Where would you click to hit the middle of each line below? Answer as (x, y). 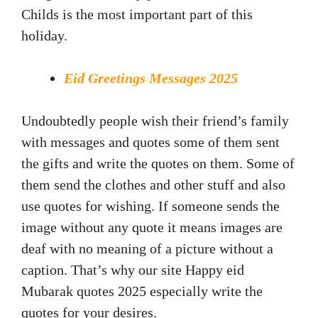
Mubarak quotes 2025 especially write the (142, 291)
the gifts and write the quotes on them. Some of (158, 164)
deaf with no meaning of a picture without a (147, 249)
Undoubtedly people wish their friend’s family (155, 121)
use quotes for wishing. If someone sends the (150, 206)
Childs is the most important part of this (137, 15)
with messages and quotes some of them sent (150, 142)
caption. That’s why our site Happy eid (133, 270)
